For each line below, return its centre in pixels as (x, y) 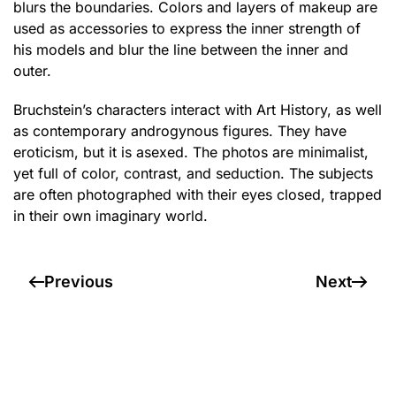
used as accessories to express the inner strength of (187, 28)
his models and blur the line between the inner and (181, 49)
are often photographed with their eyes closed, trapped (198, 194)
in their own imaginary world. (110, 216)
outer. (32, 71)
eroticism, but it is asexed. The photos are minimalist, (191, 152)
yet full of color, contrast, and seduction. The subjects (193, 173)
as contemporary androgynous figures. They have (180, 131)
